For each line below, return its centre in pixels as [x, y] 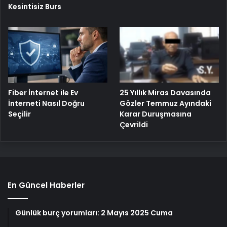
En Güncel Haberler [46, 185]
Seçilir [20, 114]
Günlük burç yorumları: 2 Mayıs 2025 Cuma [94, 213]
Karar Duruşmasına [156, 114]
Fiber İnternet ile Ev [43, 93]
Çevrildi [134, 125]
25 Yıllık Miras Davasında [165, 93]
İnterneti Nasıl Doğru [46, 104]
